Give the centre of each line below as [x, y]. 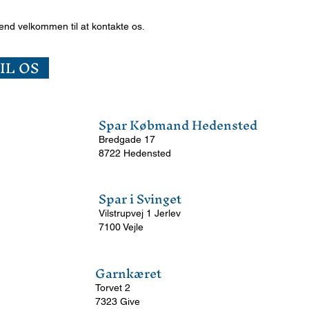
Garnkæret [128, 273]
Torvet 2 [113, 288]
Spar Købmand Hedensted [178, 125]
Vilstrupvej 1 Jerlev [140, 213]
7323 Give [118, 301]
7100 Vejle [121, 227]
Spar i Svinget [140, 199]
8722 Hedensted [135, 153]
